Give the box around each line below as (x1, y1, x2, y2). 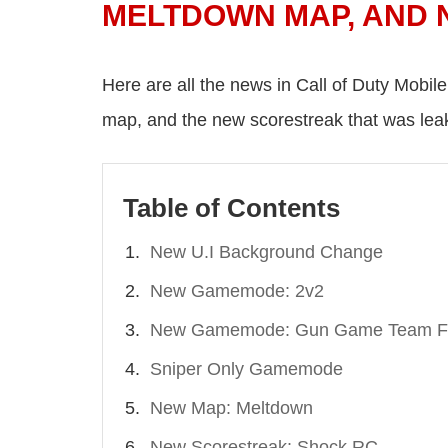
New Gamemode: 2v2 (150, 281, 324, 302)
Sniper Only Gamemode (150, 359, 343, 380)
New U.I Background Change (150, 242, 383, 263)
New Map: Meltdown (150, 398, 313, 419)
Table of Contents (123, 193, 340, 224)
